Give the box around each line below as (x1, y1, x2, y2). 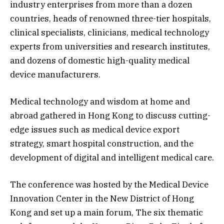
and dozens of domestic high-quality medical (10, 54, 189, 66)
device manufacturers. (10, 68, 100, 80)
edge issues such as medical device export (10, 123, 179, 135)
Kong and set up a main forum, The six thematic (10, 206, 203, 218)
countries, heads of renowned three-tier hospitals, (10, 12, 211, 24)
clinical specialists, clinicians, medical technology (10, 26, 209, 38)
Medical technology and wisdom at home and (10, 95, 190, 107)
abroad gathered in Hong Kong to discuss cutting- (10, 109, 210, 121)
